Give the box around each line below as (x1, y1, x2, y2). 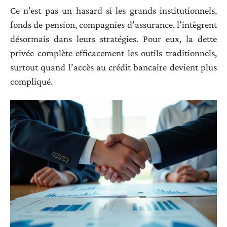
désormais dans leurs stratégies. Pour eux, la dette (10, 33, 217, 44)
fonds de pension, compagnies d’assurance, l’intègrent (10, 19, 217, 30)
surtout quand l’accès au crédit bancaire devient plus (10, 61, 217, 72)
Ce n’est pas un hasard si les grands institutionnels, (10, 5, 217, 16)
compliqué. (10, 75, 53, 87)
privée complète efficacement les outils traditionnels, (10, 47, 217, 58)
